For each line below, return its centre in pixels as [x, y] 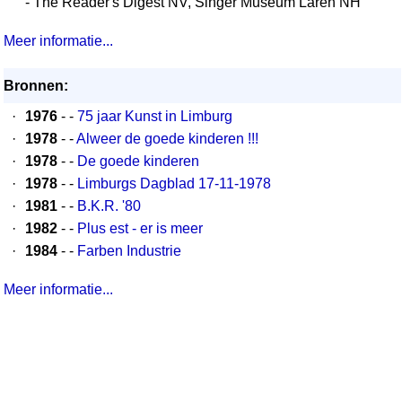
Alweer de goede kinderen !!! [167, 139]
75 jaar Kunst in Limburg [155, 116]
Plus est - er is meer [140, 228]
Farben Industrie [129, 251]
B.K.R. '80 [109, 206]
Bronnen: [36, 86]
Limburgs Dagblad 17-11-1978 [174, 184]
